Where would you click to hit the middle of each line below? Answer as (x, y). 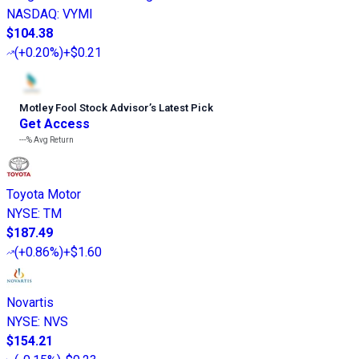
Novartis (30, 303)
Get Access (54, 124)
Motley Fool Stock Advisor (84, 108)
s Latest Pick (182, 108)
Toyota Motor (44, 195)
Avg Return (53, 140)
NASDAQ (32, 14)
